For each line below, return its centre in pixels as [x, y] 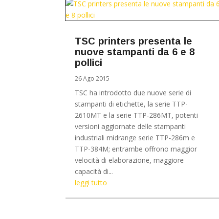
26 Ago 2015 [92, 78]
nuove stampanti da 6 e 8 [135, 52]
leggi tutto [91, 182]
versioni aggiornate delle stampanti [131, 126]
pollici [89, 62]
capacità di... [94, 171]
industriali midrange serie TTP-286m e [135, 137]
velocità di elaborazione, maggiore [130, 160]
